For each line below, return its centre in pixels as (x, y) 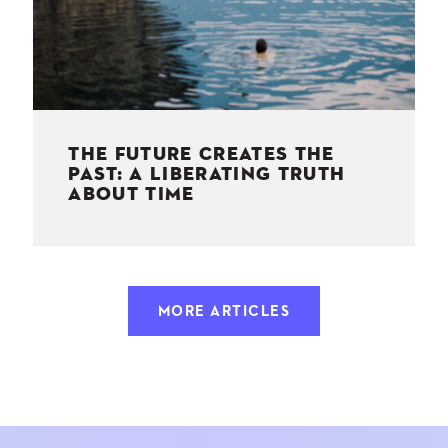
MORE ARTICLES (224, 311)
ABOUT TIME (131, 194)
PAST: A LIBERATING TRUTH (207, 174)
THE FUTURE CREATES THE (201, 154)
